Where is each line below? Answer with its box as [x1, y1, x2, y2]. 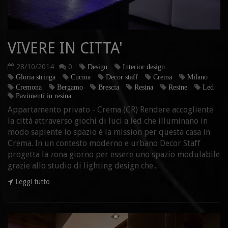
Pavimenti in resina [16, 92, 71, 99]
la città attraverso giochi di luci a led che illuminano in [8, 116, 208, 126]
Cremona [16, 83, 42, 91]
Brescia [98, 83, 119, 91]
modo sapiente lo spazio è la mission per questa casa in [8, 127, 210, 137]
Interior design [123, 63, 165, 70]
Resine [168, 83, 187, 91]
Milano [187, 73, 208, 80]
